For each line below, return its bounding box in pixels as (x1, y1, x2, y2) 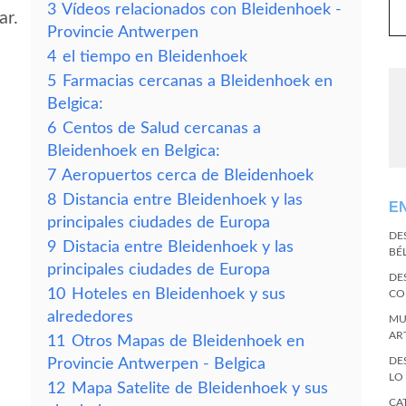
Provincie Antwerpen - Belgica (47, 356, 266, 372)
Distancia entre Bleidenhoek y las (63, 192, 303, 208)
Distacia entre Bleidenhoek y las (63, 239, 294, 255)
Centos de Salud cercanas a (63, 121, 261, 136)
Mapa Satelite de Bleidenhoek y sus (72, 381, 328, 396)
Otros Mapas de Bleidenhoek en (72, 333, 304, 349)
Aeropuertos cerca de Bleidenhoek (62, 168, 314, 183)
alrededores (47, 309, 133, 324)
